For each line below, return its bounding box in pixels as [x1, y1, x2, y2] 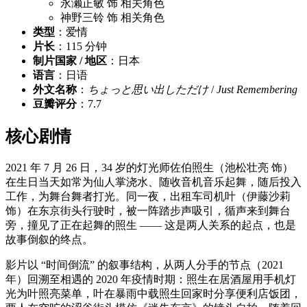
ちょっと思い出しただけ [88, 84, 208, 96]
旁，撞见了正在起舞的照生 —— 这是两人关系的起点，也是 [5, 219, 296, 231]
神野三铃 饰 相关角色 [60, 12, 164, 24]
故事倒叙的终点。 [5, 233, 93, 245]
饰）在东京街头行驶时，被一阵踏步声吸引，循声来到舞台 [5, 204, 291, 217]
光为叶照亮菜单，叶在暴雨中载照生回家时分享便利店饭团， [5, 287, 302, 299]
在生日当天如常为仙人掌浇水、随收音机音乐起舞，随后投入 [5, 175, 302, 188]
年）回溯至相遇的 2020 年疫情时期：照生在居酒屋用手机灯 [5, 273, 296, 285]
